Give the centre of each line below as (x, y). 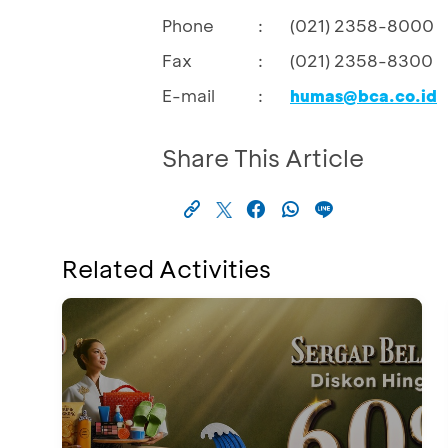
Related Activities (166, 268)
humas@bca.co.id (363, 95)
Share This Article (263, 157)
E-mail (188, 94)
